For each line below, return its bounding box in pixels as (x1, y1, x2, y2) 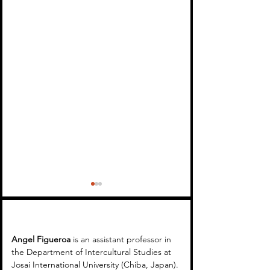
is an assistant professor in (73, 233, 174, 245)
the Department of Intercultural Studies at (11, 246, 174, 257)
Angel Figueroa (11, 233, 73, 245)
